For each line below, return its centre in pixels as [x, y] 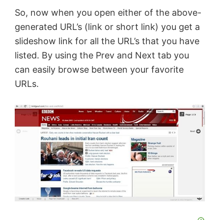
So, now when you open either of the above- [108, 13]
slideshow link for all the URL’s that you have [107, 41]
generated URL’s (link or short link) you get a [107, 27]
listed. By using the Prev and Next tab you [102, 55]
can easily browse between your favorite [99, 70]
